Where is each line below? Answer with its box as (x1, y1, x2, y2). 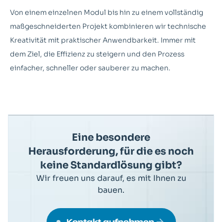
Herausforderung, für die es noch (28, 145, 194, 158)
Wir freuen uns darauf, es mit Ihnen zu (36, 173, 186, 184)
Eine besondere (72, 131, 150, 144)
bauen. (98, 185, 124, 196)
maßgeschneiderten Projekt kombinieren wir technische (10, 22, 206, 31)
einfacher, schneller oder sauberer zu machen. (10, 63, 170, 73)
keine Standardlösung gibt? (40, 159, 182, 172)
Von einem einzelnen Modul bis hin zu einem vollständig (10, 8, 203, 17)
